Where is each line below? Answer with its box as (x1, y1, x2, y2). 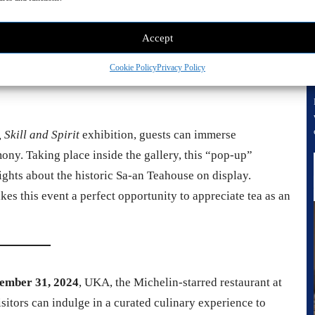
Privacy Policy (156, 63, 205, 72)
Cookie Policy (109, 63, 157, 72)
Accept (141, 32, 173, 44)
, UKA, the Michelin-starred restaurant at (79, 276, 282, 290)
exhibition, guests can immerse (79, 127, 236, 141)
